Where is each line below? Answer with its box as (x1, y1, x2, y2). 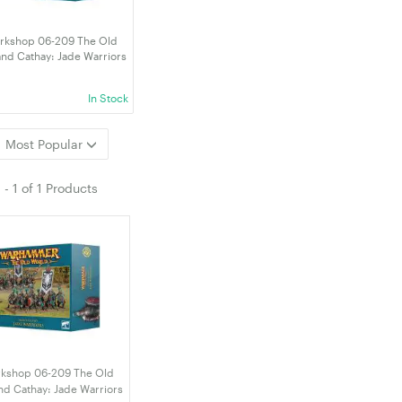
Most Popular (5, 135, 86, 152)
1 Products (37, 179, 98, 196)
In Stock (88, 92, 128, 104)
